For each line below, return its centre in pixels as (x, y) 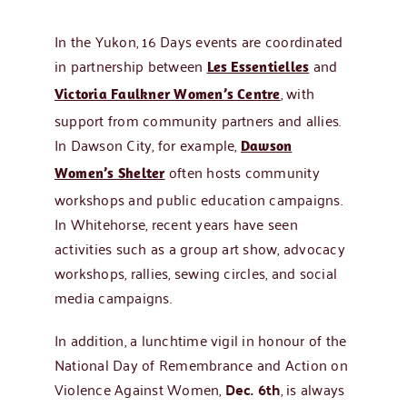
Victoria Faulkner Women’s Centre (167, 95)
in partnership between (130, 65)
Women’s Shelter (109, 174)
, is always (313, 388)
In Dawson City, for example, (147, 144)
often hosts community (242, 171)
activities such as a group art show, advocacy (199, 248)
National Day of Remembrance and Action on (201, 364)
